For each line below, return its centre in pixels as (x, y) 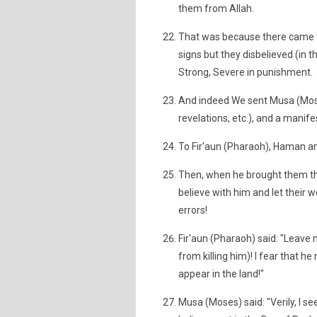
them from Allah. (216, 8)
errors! (193, 210)
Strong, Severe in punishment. (246, 72)
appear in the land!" (221, 274)
